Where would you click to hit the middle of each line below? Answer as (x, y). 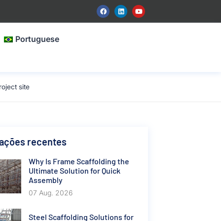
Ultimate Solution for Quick (74, 170)
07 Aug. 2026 (50, 193)
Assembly (45, 180)
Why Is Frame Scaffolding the (79, 161)
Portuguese (37, 39)
